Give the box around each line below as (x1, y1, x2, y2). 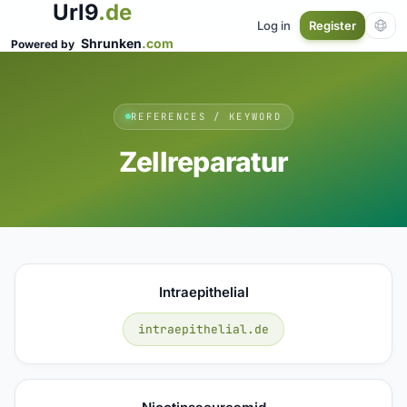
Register (309, 18, 356, 33)
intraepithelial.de (138, 321, 269, 337)
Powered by (11, 37, 77, 51)
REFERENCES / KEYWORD (130, 109, 283, 123)
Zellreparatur (118, 144, 289, 178)
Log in (257, 17, 291, 33)
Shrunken (81, 35, 142, 51)
